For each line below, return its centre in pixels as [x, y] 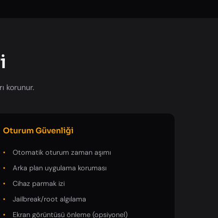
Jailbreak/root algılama [50, 199]
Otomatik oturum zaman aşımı [62, 152]
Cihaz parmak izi [39, 183]
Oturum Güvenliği [38, 130]
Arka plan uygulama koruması [60, 168]
